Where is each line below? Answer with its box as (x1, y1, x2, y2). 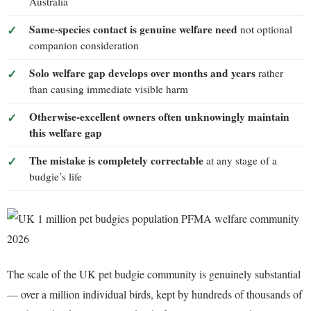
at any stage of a (203, 153, 277, 167)
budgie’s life (29, 169, 82, 183)
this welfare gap (29, 124, 102, 140)
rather (255, 65, 283, 80)
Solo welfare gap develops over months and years (29, 65, 255, 81)
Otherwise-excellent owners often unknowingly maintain (29, 108, 289, 124)
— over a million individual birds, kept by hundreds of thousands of (7, 287, 302, 302)
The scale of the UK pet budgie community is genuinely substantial (7, 267, 301, 282)
